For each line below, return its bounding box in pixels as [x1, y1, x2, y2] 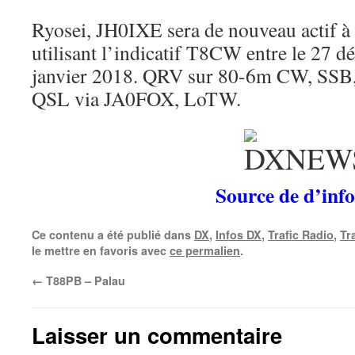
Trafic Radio [268, 227, 334, 242]
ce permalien [170, 242, 240, 258]
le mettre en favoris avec [32, 242, 170, 258]
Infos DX [216, 227, 261, 242]
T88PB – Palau [43, 273, 125, 288]
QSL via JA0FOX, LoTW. [32, 85, 241, 112]
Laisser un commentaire [32, 319, 282, 350]
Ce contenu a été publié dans [32, 227, 194, 242]
